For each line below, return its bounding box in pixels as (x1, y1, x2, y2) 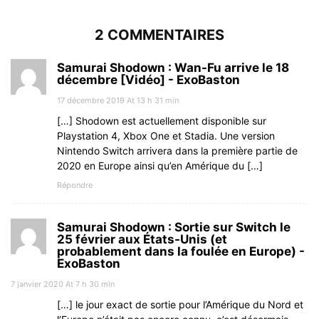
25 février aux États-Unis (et (57, 232, 227, 247)
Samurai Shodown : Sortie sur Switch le (57, 220, 291, 235)
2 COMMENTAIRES (95, 26, 224, 44)
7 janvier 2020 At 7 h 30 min (11, 279, 115, 290)
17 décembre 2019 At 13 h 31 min (57, 95, 179, 106)
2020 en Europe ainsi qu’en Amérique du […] (57, 159, 263, 172)
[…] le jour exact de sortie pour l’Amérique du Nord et (57, 298, 303, 311)
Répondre (57, 180, 93, 191)
